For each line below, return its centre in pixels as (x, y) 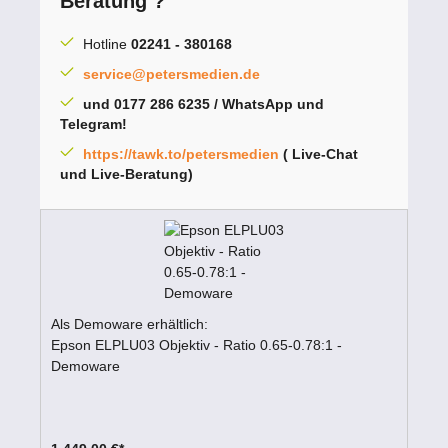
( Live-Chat (318, 154)
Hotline (107, 44)
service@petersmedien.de (171, 74)
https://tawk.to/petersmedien (181, 154)
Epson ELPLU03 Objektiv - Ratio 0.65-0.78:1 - (196, 345)
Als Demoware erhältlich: (129, 324)
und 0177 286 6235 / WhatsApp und (203, 104)
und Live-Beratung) (128, 174)
